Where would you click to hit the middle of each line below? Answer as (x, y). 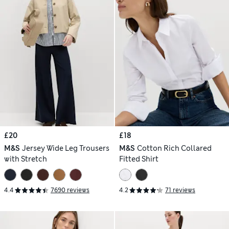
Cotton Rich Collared (174, 148)
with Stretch (26, 159)
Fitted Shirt (139, 159)
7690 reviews (70, 190)
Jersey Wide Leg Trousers (65, 148)
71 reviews (180, 190)
